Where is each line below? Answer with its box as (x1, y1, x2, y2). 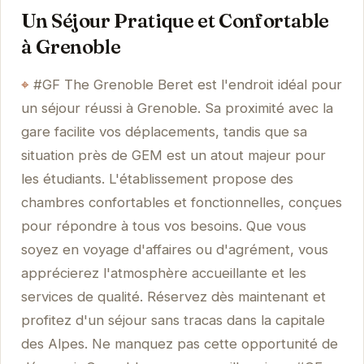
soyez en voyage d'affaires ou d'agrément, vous (20, 241, 328, 258)
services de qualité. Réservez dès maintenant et (20, 288, 326, 305)
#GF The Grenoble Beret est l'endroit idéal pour (32, 76, 342, 93)
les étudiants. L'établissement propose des (20, 171, 293, 188)
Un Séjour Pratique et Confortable (20, 9, 330, 33)
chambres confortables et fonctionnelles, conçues (20, 194, 342, 211)
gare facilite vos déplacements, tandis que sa (20, 123, 307, 141)
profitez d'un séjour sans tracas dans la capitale (20, 312, 325, 329)
